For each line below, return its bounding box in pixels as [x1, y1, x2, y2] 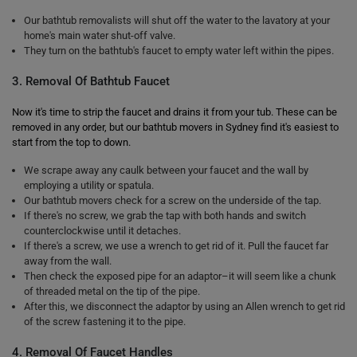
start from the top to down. [12, 136, 131, 148]
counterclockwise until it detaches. [24, 225, 181, 237]
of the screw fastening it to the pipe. [24, 316, 186, 328]
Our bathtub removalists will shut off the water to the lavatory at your [24, 14, 330, 26]
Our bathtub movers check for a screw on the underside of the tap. [24, 194, 321, 206]
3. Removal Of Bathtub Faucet [12, 74, 170, 88]
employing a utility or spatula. [24, 179, 154, 191]
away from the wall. [24, 255, 112, 267]
